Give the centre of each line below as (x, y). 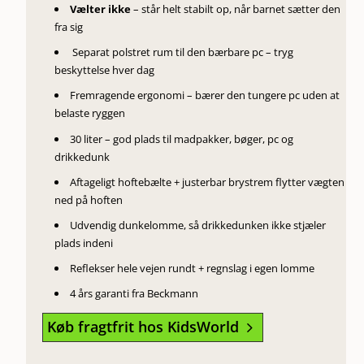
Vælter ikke (101, 9)
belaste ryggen (90, 113)
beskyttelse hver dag (105, 70)
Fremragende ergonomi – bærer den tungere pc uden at (205, 95)
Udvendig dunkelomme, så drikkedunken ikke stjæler (198, 225)
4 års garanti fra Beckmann (134, 293)
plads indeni (84, 243)
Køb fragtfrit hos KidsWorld (143, 326)
